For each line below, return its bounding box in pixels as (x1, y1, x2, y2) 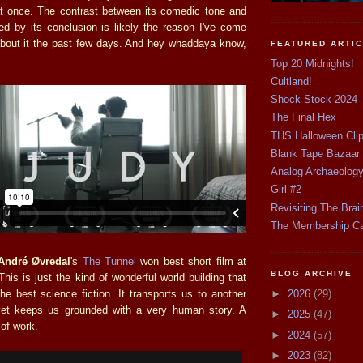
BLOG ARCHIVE (271, 269, 353, 279)
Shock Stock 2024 (271, 93, 357, 106)
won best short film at (136, 254, 247, 267)
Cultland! (271, 75, 312, 88)
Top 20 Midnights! (271, 57, 354, 70)
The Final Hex (271, 111, 336, 124)
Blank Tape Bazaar (271, 147, 360, 160)
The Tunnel (82, 254, 137, 267)
